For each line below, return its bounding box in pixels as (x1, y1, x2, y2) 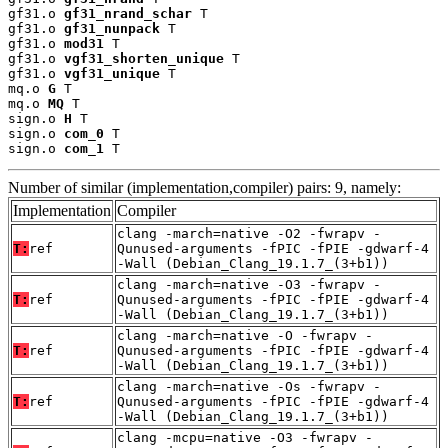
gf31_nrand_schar (64, 5, 192, 21)
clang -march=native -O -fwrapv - (117, 327, 373, 343)
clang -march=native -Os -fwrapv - (117, 378, 381, 394)
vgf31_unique (64, 65, 160, 81)
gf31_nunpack (64, 20, 160, 36)
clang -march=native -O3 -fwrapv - (117, 276, 381, 292)
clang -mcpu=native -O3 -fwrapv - (117, 429, 373, 445)
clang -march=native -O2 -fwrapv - (117, 225, 381, 241)
